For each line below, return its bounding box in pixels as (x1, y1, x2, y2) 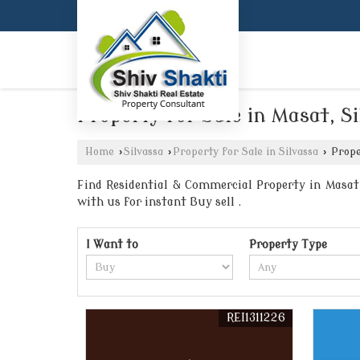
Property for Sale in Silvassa (173, 146, 318, 158)
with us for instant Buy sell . (77, 196, 242, 209)
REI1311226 (227, 312, 286, 325)
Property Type (249, 239, 328, 252)
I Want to (86, 239, 138, 252)
